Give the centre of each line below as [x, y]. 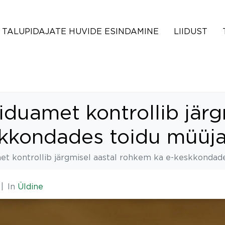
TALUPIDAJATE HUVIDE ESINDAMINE [80, 31]
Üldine [30, 186]
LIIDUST [191, 31]
